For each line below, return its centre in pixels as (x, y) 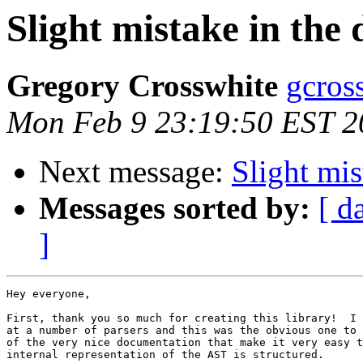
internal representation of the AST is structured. (165, 355)
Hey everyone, (49, 294)
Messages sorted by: (175, 208)
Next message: (135, 172)
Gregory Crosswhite (142, 86)
